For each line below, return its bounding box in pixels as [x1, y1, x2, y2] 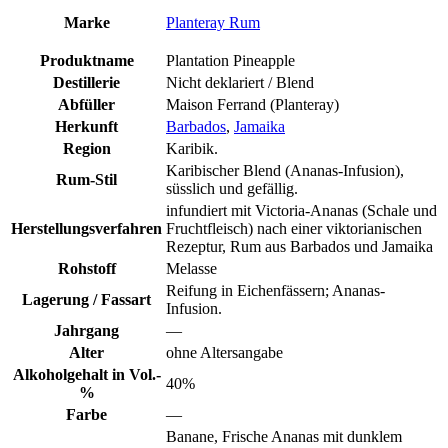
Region [62, 139, 111, 157]
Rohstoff [57, 259, 116, 277]
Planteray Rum [166, 13, 260, 31]
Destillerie [53, 73, 120, 91]
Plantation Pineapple [166, 51, 295, 69]
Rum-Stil [56, 170, 117, 188]
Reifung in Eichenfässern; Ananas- [166, 281, 385, 299]
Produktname [39, 51, 134, 69]
